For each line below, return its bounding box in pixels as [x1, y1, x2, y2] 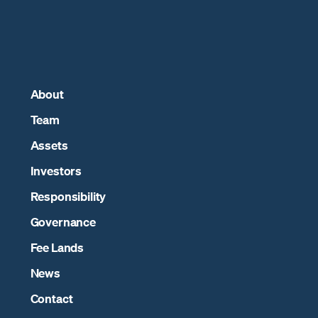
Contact [30, 290, 73, 306]
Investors [30, 163, 82, 178]
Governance [30, 214, 96, 229]
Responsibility [30, 188, 106, 204]
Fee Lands [30, 239, 84, 255]
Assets [30, 137, 68, 153]
